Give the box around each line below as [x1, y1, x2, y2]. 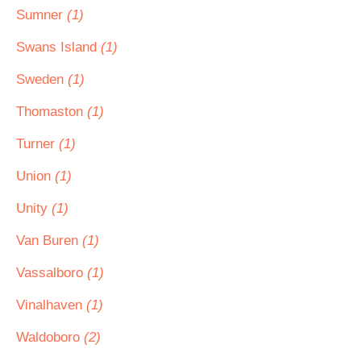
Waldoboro [16, 330, 84, 345]
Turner [16, 136, 59, 151]
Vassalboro [16, 265, 87, 280]
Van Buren [16, 233, 82, 248]
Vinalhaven [16, 297, 86, 313]
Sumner [16, 7, 67, 23]
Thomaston [16, 104, 87, 119]
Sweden [16, 72, 68, 87]
